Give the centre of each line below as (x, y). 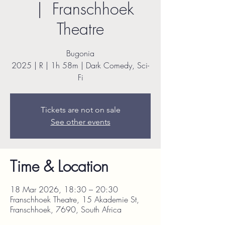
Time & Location (59, 166)
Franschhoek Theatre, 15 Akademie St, (75, 199)
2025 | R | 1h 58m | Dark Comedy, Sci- (80, 65)
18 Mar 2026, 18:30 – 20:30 (64, 189)
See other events (80, 122)
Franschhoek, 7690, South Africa (66, 209)
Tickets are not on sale (80, 110)
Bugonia (80, 53)
